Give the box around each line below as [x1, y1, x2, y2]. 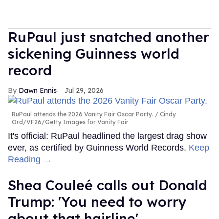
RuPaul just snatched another [8, 28, 209, 45]
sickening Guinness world [8, 44, 179, 62]
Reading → [8, 154, 52, 164]
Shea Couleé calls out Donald [8, 176, 207, 194]
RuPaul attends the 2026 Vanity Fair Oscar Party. [12, 110, 153, 118]
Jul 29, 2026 [65, 86, 104, 95]
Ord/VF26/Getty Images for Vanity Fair [12, 118, 129, 126]
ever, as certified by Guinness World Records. [8, 142, 189, 153]
